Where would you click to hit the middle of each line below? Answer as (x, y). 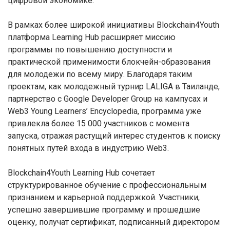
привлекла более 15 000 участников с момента (99, 123)
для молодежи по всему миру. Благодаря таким (100, 74)
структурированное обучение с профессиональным (107, 185)
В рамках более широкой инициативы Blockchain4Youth (113, 25)
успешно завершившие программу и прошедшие (104, 210)
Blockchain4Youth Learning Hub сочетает (81, 173)
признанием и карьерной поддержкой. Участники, (104, 197)
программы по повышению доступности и (90, 50)
